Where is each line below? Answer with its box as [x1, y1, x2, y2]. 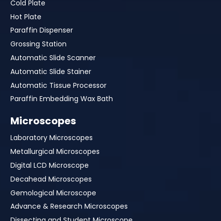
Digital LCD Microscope [10, 160, 89, 170]
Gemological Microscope [10, 187, 96, 198]
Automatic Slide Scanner [10, 52, 96, 63]
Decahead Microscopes [10, 174, 92, 184]
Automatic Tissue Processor [10, 80, 107, 90]
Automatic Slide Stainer [10, 66, 91, 76]
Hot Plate [10, 11, 41, 22]
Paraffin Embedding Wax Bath [10, 94, 113, 104]
